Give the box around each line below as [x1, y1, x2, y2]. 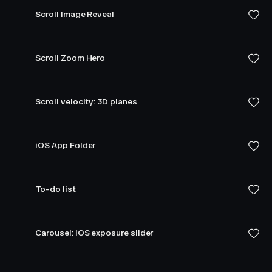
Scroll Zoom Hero [35, 53, 106, 63]
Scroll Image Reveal [35, 9, 115, 19]
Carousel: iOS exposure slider [35, 228, 154, 238]
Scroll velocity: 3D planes [35, 97, 137, 107]
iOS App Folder [35, 140, 96, 151]
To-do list [35, 184, 76, 194]
